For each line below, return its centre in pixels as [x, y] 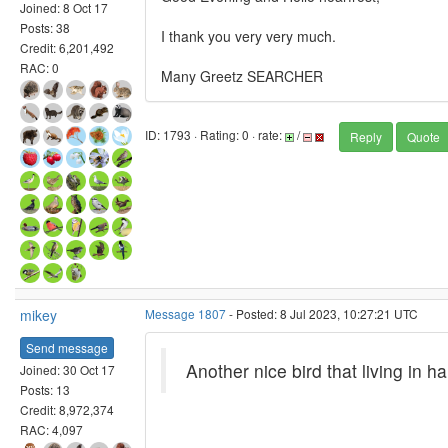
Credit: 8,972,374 [67, 409]
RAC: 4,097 [51, 429]
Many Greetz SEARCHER [242, 76]
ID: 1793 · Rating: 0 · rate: [215, 135]
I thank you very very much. [248, 36]
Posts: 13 [45, 389]
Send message [67, 347]
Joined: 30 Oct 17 [67, 369]
